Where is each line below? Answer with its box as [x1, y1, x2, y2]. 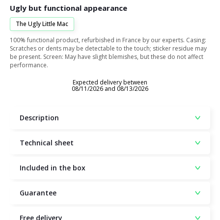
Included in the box [20, 163, 85, 172]
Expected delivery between [73, 78, 147, 86]
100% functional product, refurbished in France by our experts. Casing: [10, 36, 206, 44]
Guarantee [20, 188, 56, 197]
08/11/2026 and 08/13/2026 [72, 84, 148, 93]
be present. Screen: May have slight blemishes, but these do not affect [10, 53, 203, 61]
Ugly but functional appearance [10, 3, 127, 13]
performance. [10, 61, 48, 69]
